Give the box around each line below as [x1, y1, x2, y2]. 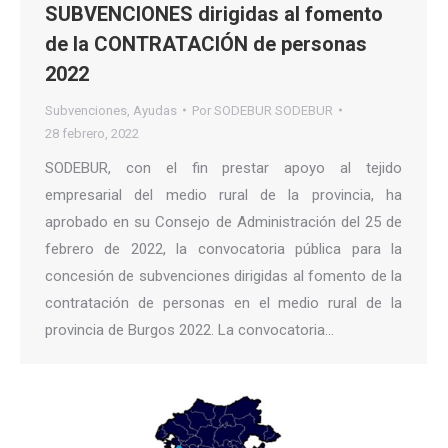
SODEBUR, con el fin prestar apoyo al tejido [45, 158, 402, 177]
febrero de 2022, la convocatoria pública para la [45, 239, 402, 258]
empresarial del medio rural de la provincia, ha [45, 185, 402, 204]
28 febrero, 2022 [45, 125, 139, 141]
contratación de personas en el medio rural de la [45, 293, 402, 312]
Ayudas [133, 102, 177, 118]
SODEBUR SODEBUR [214, 102, 333, 118]
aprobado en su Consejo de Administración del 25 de [45, 212, 402, 231]
